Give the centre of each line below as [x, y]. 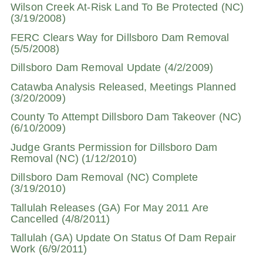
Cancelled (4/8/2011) [60, 219]
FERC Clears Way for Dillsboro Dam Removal [120, 37]
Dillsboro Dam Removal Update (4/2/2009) [112, 68]
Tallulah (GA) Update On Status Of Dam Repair [124, 238]
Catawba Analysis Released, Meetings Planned [123, 87]
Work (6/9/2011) [49, 249]
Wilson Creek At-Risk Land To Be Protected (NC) [127, 7]
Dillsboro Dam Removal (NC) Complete [104, 177]
